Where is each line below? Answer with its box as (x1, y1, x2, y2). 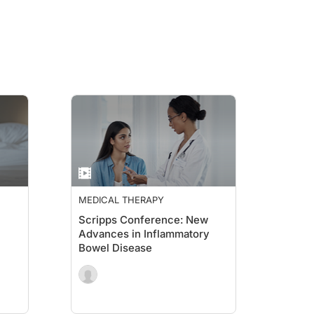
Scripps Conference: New (78, 213, 208, 226)
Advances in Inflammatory (78, 227, 210, 240)
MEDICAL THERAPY (78, 194, 164, 205)
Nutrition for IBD (78, 269, 160, 282)
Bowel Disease (78, 241, 152, 254)
